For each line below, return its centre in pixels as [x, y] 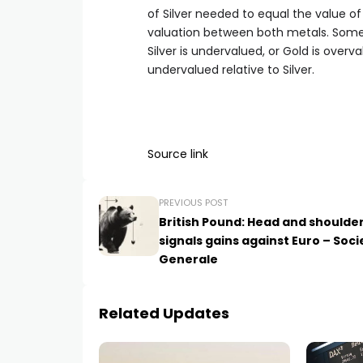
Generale [188, 259]
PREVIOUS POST [193, 202]
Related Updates [164, 313]
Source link [178, 154]
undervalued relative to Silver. [231, 69]
